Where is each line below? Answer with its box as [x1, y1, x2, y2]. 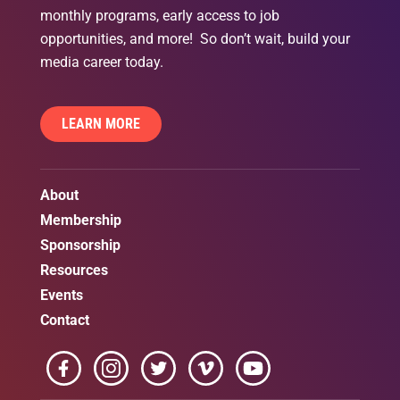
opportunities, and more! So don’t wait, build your [40, 29, 350, 47]
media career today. [40, 53, 163, 71]
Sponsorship [40, 237, 121, 254]
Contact [40, 312, 89, 329]
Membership [40, 212, 121, 229]
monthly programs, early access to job [40, 6, 279, 24]
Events [40, 287, 83, 304]
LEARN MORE [62, 115, 140, 133]
